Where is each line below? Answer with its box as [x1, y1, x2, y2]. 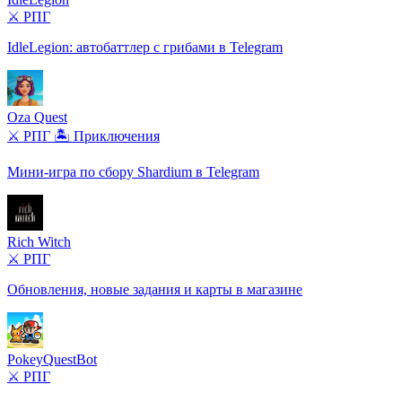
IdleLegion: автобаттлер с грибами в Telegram [7, 39, 283, 55]
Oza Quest [7, 109, 67, 125]
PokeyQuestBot [7, 351, 97, 367]
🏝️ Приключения [54, 127, 160, 144]
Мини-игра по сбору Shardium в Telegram [7, 163, 259, 179]
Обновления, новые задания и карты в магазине [7, 281, 302, 297]
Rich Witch [7, 233, 71, 249]
